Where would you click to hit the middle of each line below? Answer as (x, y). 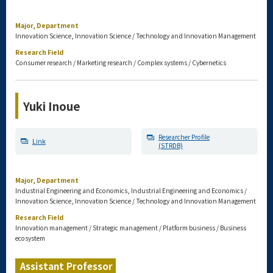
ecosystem (30, 238)
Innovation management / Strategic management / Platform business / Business (131, 228)
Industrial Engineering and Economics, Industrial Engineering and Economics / (131, 190)
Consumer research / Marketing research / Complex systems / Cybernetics (121, 62)
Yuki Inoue (52, 106)
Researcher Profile (184, 137)
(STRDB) (170, 145)
